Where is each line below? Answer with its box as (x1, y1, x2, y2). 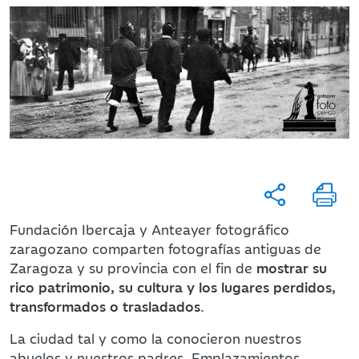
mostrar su (256, 258, 327, 278)
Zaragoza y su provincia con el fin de (10, 258, 256, 278)
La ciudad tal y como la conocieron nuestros (10, 329, 301, 349)
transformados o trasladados (10, 296, 200, 317)
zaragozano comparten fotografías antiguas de (10, 239, 321, 259)
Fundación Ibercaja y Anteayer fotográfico (10, 220, 289, 240)
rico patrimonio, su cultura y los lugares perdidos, (10, 277, 336, 297)
